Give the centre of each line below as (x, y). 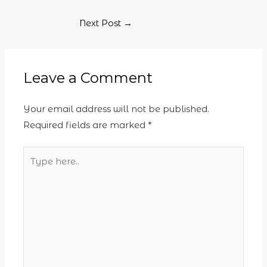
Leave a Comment (88, 78)
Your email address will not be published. (117, 109)
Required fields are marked (86, 125)
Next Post (101, 23)
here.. (35, 170)
